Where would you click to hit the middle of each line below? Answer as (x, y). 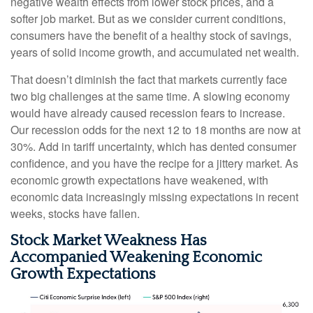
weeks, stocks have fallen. (75, 214)
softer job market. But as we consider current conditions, (148, 19)
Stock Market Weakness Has (109, 241)
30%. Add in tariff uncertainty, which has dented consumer (153, 147)
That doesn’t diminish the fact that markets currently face (149, 80)
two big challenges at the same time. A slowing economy (150, 96)
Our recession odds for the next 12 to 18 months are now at (155, 130)
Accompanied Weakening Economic (136, 258)
